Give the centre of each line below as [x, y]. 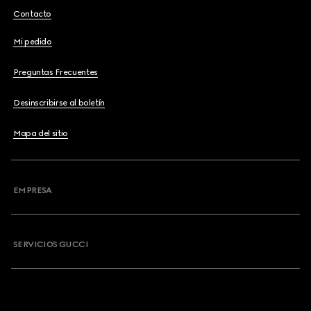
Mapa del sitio [41, 133]
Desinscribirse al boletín [59, 103]
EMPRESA [33, 190]
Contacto [33, 14]
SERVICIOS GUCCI [51, 244]
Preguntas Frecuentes [56, 72]
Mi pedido [33, 42]
